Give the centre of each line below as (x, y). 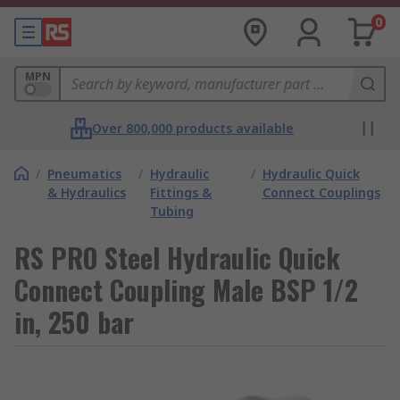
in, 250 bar (74, 322)
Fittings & (181, 192)
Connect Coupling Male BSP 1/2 (186, 290)
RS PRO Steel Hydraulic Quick (177, 258)
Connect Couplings (321, 192)
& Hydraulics (87, 192)
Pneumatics (84, 174)
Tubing (172, 211)
